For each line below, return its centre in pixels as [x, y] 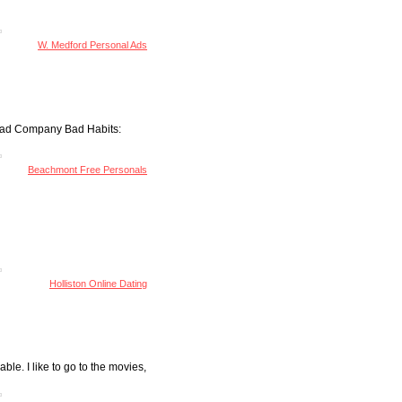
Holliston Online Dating [99, 283]
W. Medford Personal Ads [93, 45]
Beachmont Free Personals [88, 170]
